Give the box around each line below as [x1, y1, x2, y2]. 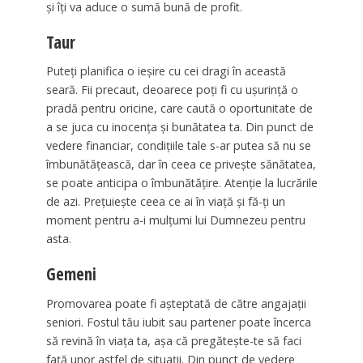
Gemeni [45, 263, 96, 286]
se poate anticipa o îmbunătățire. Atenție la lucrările [45, 175, 318, 191]
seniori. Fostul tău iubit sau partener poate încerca [45, 314, 311, 331]
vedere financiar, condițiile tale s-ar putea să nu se [45, 138, 311, 154]
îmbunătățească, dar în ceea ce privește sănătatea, [45, 156, 316, 173]
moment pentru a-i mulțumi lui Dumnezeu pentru [45, 212, 305, 228]
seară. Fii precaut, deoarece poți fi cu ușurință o [45, 82, 298, 98]
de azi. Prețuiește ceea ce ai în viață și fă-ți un [45, 194, 285, 210]
